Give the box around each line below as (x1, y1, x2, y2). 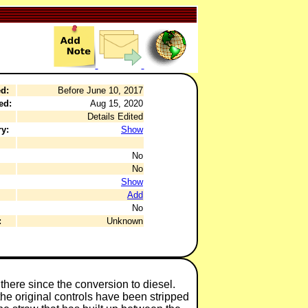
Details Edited (87, 111, 143, 122)
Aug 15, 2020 (90, 98, 143, 109)
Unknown (107, 216, 143, 226)
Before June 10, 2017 (58, 85, 143, 96)
